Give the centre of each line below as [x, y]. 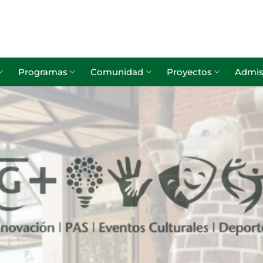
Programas [43, 72]
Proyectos [189, 72]
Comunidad [117, 72]
